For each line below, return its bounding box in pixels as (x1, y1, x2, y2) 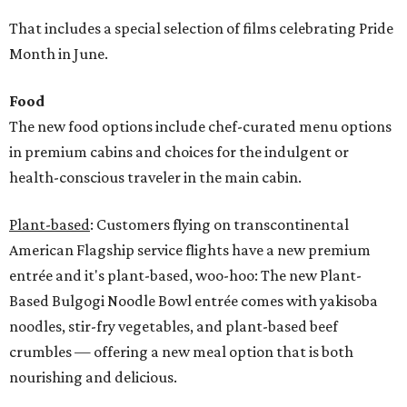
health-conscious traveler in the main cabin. (9, 168, 302, 186)
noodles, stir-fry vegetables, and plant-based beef (9, 317, 338, 335)
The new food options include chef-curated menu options (9, 117, 392, 135)
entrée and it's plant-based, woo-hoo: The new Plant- (9, 266, 362, 284)
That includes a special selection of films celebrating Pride (9, 19, 393, 37)
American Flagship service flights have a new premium (9, 241, 371, 259)
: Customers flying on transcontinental (90, 215, 349, 233)
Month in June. (9, 45, 108, 63)
